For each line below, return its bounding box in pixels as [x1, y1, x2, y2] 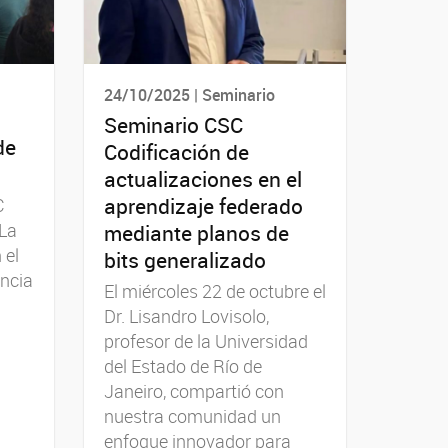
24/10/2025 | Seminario [103, 84, 275, 107]
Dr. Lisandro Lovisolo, [103, 303, 269, 328]
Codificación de [103, 137, 249, 166]
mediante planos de [103, 218, 289, 247]
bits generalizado [103, 245, 266, 274]
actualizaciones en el [103, 164, 302, 193]
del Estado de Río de [103, 353, 262, 378]
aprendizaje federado [103, 191, 303, 220]
